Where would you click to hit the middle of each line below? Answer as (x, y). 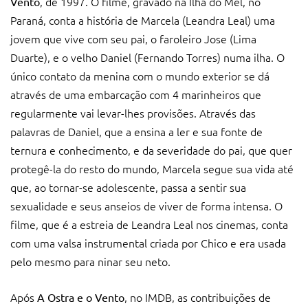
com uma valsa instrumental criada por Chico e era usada (148, 242)
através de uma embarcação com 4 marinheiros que (136, 94)
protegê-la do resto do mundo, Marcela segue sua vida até (152, 168)
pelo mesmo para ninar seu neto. (90, 261)
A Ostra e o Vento (81, 297)
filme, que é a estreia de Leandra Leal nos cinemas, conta (149, 224)
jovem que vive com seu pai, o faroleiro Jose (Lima (133, 38)
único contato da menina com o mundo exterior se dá (140, 75)
